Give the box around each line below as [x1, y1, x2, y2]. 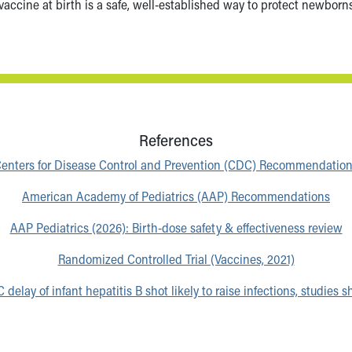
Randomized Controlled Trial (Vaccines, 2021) [57, 251, 295, 268]
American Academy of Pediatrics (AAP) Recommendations [22, 188, 330, 205]
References [139, 130, 213, 151]
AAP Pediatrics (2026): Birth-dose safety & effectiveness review [9, 219, 343, 236]
